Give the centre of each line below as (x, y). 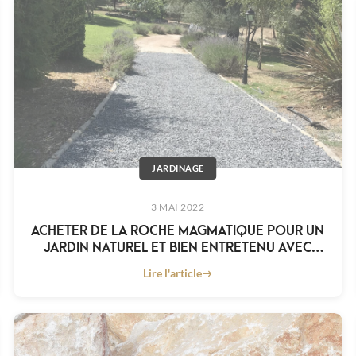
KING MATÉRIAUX (178, 263)
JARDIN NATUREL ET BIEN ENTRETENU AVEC (178, 246)
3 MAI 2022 (178, 207)
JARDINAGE (178, 168)
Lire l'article (172, 273)
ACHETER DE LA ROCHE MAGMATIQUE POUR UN (178, 230)
